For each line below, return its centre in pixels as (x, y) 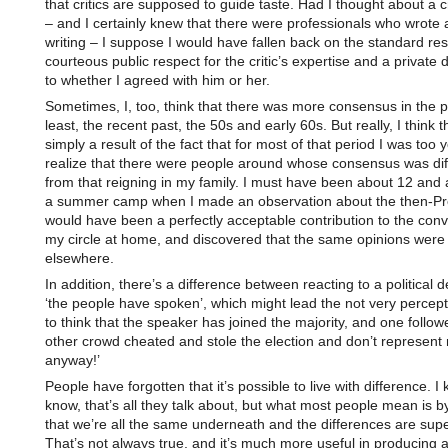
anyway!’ (72, 360)
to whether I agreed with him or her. (157, 80)
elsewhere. (79, 258)
